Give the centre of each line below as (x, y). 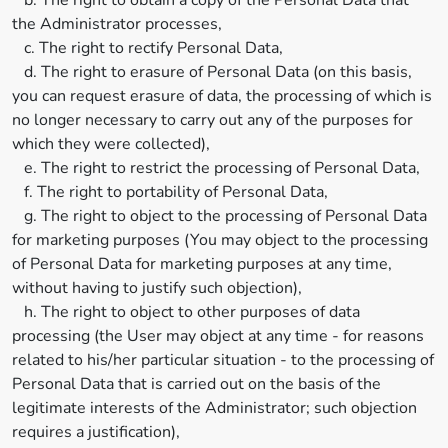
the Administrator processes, (117, 24)
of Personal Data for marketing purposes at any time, (202, 264)
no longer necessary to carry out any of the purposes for (212, 120)
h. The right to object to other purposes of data (186, 312)
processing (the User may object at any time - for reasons (218, 336)
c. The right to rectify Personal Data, (147, 48)
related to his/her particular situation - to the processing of (223, 360)
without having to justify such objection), (157, 288)
